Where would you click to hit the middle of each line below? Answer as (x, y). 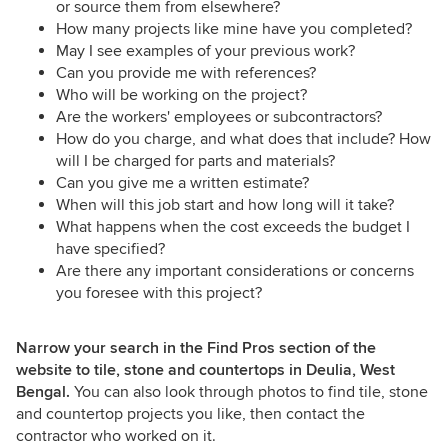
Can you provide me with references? (186, 73)
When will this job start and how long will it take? (225, 205)
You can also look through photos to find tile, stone (249, 392)
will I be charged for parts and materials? (195, 161)
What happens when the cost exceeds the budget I (233, 227)
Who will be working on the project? (181, 95)
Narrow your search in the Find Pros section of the (196, 348)
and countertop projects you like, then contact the (190, 414)
